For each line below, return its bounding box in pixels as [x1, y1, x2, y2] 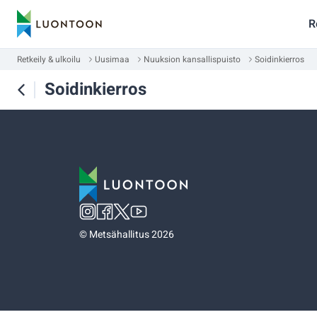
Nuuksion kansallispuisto [144, 53, 241, 66]
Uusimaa [95, 53, 129, 66]
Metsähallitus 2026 [89, 227, 174, 242]
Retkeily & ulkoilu [17, 53, 81, 66]
